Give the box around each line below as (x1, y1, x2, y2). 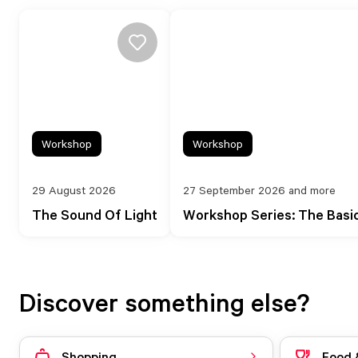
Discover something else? (19, 286, 309, 318)
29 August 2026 (32, 183, 116, 197)
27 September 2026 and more (183, 183, 336, 197)
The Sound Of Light (32, 205, 157, 223)
